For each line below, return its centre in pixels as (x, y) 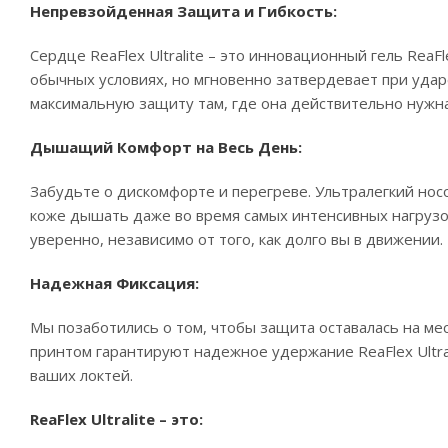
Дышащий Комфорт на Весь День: (166, 147)
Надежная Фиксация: (114, 283)
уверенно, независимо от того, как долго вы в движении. (236, 239)
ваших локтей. (81, 375)
